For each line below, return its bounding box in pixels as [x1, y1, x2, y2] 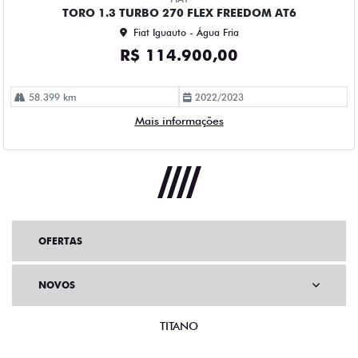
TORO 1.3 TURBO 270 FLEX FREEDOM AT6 [62, 6, 296, 19]
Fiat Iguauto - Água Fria [133, 26, 239, 38]
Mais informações [134, 113, 224, 127]
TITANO [160, 319, 198, 332]
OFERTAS [38, 234, 82, 247]
